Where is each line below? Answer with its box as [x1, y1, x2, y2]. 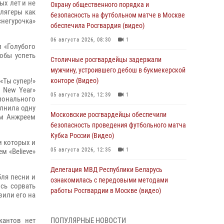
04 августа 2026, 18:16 [50, 201, 111, 208]
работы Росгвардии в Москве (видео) [50, 186, 161, 194]
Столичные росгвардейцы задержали [50, 55, 161, 63]
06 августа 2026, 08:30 [50, 36, 111, 43]
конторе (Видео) [50, 76, 98, 84]
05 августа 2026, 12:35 [50, 146, 111, 153]
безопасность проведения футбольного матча [50, 121, 186, 129]
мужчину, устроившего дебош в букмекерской [50, 66, 185, 74]
